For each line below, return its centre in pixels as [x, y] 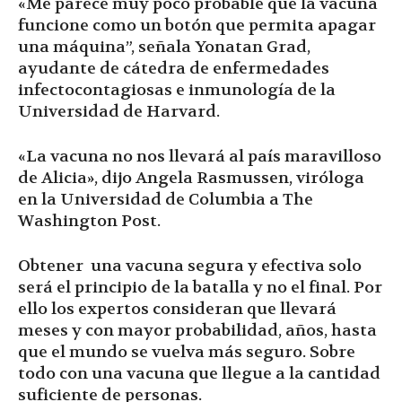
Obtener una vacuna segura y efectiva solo [190, 266]
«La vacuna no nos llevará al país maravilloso [200, 156]
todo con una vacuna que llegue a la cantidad [199, 373]
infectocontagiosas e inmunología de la [177, 90]
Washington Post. [89, 221]
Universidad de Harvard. [119, 111]
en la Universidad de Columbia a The [166, 199]
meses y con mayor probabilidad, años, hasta [197, 330]
